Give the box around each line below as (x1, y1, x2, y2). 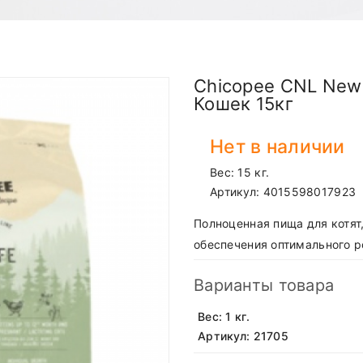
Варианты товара (194, 275, 335, 296)
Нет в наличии (210, 135, 345, 159)
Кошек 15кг (194, 93, 293, 115)
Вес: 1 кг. (198, 310, 250, 324)
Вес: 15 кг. (210, 165, 270, 180)
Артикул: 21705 (198, 329, 288, 344)
